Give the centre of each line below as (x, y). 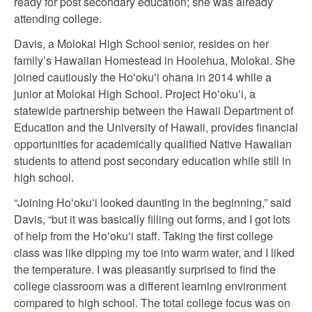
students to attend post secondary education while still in (153, 161)
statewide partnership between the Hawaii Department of (154, 110)
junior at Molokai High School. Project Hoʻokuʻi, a (135, 94)
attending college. (58, 18)
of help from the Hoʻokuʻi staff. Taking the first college (143, 236)
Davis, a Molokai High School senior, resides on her (141, 44)
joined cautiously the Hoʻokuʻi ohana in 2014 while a (143, 77)
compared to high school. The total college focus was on (152, 303)
